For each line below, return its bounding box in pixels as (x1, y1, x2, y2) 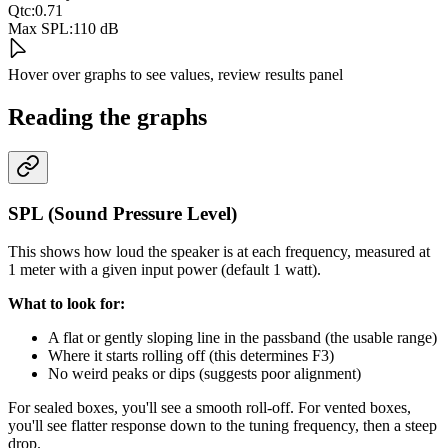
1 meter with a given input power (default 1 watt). (8, 261, 321, 279)
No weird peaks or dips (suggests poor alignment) (48, 365, 361, 383)
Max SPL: (8, 20, 73, 38)
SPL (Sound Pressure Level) (8, 202, 237, 224)
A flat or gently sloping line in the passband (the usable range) (48, 329, 437, 347)
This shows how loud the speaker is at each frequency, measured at (8, 243, 430, 261)
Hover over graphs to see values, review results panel (8, 66, 343, 84)
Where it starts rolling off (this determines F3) (48, 347, 334, 365)
